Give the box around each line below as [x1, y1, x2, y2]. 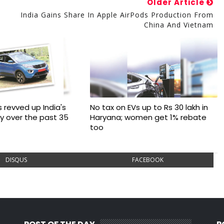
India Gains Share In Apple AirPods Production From [20, 9, 213, 19]
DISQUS [5, 155, 27, 164]
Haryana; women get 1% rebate [89, 111, 206, 122]
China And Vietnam [143, 19, 213, 29]
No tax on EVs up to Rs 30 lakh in [89, 101, 208, 112]
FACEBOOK [131, 155, 163, 164]
